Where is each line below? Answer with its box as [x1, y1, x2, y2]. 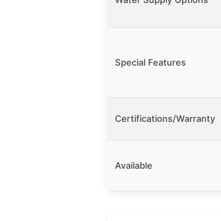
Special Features [115, 57, 186, 68]
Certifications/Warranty [115, 113, 215, 124]
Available [115, 160, 152, 171]
